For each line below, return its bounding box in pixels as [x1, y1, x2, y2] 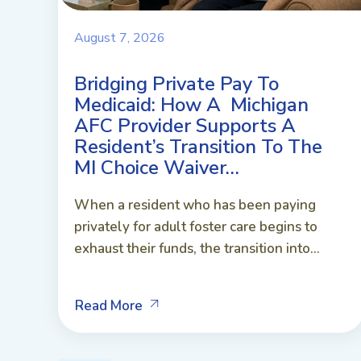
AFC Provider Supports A [74, 112, 296, 139]
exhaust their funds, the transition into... [74, 239, 320, 258]
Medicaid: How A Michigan [74, 91, 309, 118]
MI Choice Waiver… [74, 154, 239, 180]
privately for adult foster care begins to [74, 217, 317, 236]
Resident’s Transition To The [74, 133, 322, 160]
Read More [75, 296, 143, 315]
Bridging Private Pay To [74, 70, 279, 97]
